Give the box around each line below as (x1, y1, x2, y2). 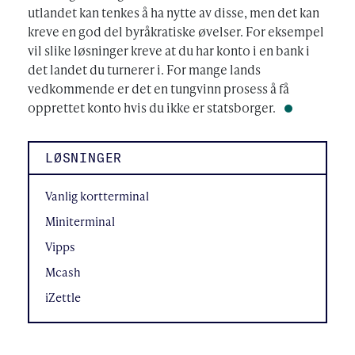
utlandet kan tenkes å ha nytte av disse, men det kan (28, 2, 319, 21)
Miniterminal (45, 212, 115, 230)
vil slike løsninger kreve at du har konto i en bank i (28, 40, 310, 59)
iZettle (45, 288, 81, 306)
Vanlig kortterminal (45, 186, 149, 204)
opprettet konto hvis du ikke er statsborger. (28, 97, 278, 116)
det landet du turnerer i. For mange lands (28, 59, 261, 78)
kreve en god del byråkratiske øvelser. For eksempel (28, 21, 324, 40)
